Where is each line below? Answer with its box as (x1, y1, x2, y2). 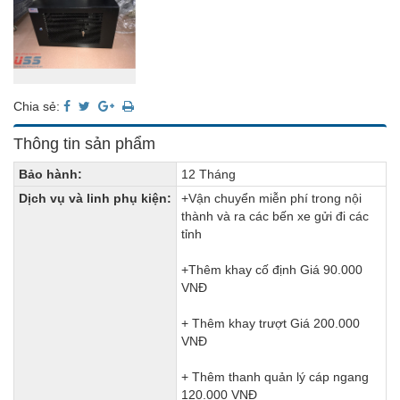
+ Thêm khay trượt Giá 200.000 (181, 315, 360, 330)
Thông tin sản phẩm (13, 134, 155, 153)
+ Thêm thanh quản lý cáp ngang (181, 369, 369, 384)
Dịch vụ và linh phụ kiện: (19, 190, 171, 205)
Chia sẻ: (13, 98, 63, 113)
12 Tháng (181, 166, 236, 181)
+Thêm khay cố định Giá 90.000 (181, 262, 362, 277)
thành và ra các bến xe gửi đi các (181, 208, 369, 223)
